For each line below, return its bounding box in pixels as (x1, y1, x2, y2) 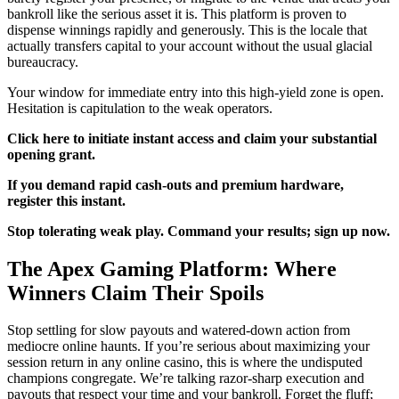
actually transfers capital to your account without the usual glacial (7, 37, 372, 53)
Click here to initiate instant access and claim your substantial (7, 130, 377, 146)
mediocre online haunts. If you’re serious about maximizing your (7, 338, 370, 354)
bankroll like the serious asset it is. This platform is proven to (7, 5, 346, 21)
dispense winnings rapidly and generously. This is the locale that (7, 21, 367, 37)
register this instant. (7, 192, 126, 208)
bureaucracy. (7, 53, 78, 69)
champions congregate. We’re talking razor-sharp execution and (7, 370, 364, 387)
